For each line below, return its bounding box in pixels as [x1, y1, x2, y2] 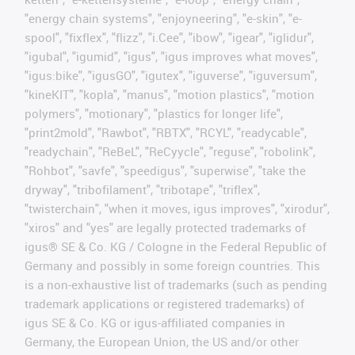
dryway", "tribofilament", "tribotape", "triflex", [25, 181, 260, 197]
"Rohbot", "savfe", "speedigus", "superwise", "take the [25, 162, 306, 178]
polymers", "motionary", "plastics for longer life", [25, 105, 283, 121]
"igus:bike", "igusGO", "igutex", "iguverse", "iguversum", [25, 67, 317, 83]
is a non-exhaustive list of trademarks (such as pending [25, 276, 327, 292]
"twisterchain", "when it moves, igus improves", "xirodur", [25, 200, 330, 216]
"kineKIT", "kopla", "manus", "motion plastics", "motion [25, 86, 315, 102]
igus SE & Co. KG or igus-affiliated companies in [25, 314, 285, 330]
